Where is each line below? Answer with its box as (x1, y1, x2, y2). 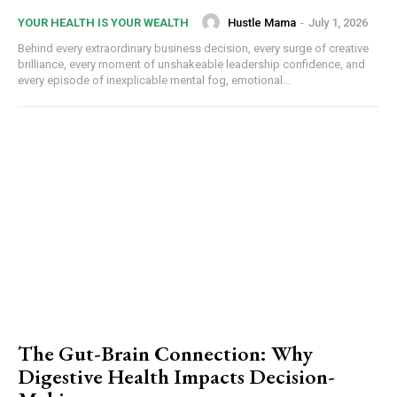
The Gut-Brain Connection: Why (18, 339, 313, 367)
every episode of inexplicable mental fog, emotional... (18, 74, 291, 88)
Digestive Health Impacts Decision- (18, 362, 335, 390)
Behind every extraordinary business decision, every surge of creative (18, 42, 369, 56)
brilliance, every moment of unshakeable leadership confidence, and (18, 58, 365, 72)
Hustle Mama (228, 15, 296, 29)
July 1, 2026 (308, 15, 368, 29)
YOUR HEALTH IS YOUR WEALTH (18, 16, 189, 30)
